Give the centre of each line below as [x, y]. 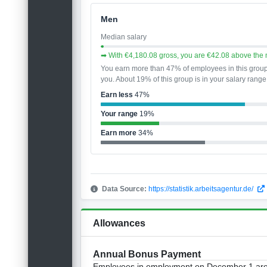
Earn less [117, 95]
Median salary [124, 37]
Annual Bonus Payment [147, 254]
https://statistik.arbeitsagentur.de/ [202, 189]
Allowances [119, 223]
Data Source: [125, 189]
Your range [119, 114]
